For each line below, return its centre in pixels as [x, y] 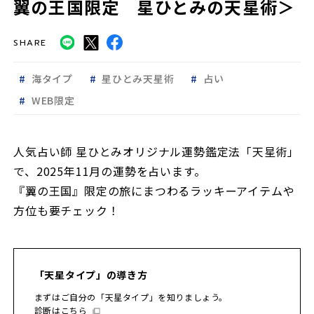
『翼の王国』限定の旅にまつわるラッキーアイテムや [154, 191]
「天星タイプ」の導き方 [91, 275]
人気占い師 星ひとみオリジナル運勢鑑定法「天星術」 [157, 152]
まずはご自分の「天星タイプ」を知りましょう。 [131, 297]
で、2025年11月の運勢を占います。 [110, 171]
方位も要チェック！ [67, 211]
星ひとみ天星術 [138, 79]
